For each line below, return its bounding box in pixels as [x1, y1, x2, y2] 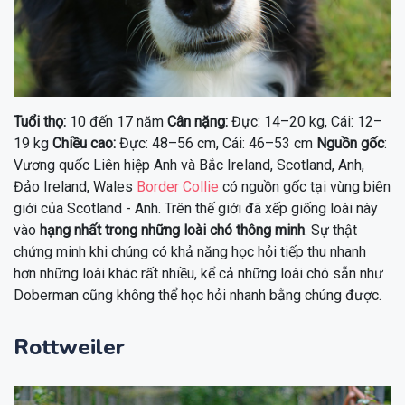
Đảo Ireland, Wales [14, 178, 137, 195]
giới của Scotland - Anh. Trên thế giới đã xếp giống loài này [14, 200, 378, 217]
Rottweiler [14, 333, 125, 362]
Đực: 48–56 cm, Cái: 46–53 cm [116, 135, 316, 152]
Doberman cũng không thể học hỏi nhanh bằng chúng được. [14, 287, 381, 304]
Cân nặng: [167, 113, 228, 130]
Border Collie [137, 178, 219, 195]
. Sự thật [305, 221, 357, 239]
